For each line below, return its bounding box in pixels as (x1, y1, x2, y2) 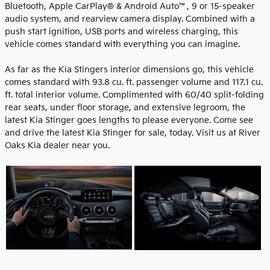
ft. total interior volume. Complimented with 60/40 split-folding (5, 89, 264, 100)
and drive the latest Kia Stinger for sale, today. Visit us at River (5, 127, 260, 138)
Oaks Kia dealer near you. (5, 140, 110, 151)
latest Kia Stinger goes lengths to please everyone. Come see (5, 115, 253, 125)
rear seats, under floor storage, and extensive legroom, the (5, 102, 245, 113)
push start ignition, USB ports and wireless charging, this (5, 26, 238, 37)
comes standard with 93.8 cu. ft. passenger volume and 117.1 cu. (5, 77, 263, 87)
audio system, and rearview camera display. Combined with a (5, 13, 255, 24)
